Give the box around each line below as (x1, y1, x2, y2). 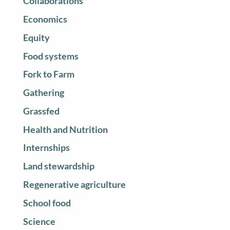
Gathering (23, 87, 64, 99)
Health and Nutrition (23, 124, 108, 135)
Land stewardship (23, 161, 94, 172)
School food (23, 197, 71, 208)
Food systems (23, 50, 79, 62)
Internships (23, 142, 70, 154)
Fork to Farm (23, 69, 74, 80)
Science (23, 216, 55, 227)
